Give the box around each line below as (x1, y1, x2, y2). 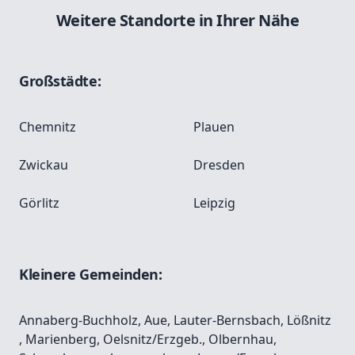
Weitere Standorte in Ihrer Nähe (55, 10, 300, 32)
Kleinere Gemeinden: (19, 265, 162, 284)
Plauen (193, 118, 235, 136)
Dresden (193, 156, 245, 174)
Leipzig (193, 194, 235, 212)
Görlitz (19, 194, 59, 212)
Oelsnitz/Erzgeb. (103, 330, 202, 349)
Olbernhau (208, 330, 273, 349)
